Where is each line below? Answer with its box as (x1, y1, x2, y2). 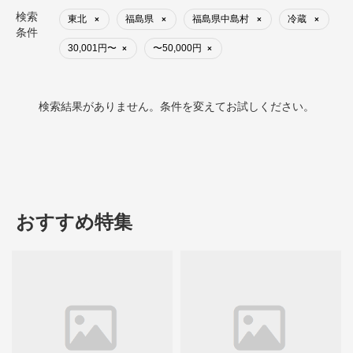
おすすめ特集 (16, 210, 132, 232)
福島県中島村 (192, 13, 252, 24)
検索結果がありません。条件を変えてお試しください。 (39, 99, 314, 113)
